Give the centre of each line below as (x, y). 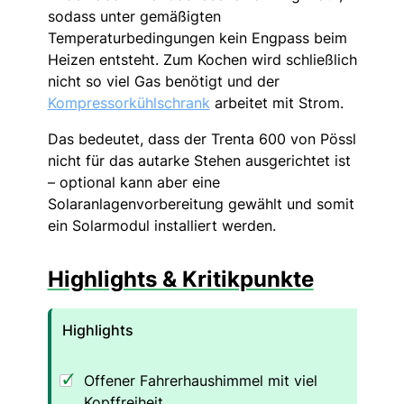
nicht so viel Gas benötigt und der (163, 81)
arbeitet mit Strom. (276, 102)
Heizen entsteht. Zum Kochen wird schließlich (202, 59)
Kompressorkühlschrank (129, 102)
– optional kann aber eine (133, 182)
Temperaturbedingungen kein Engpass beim (197, 37)
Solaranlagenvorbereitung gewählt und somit (201, 203)
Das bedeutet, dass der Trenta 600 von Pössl (202, 138)
